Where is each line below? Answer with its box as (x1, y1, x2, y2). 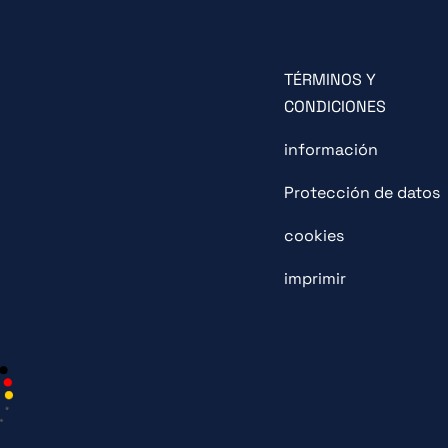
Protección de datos (283, 182, 440, 203)
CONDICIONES (283, 96, 386, 117)
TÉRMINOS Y (283, 69, 376, 90)
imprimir (283, 268, 346, 289)
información (283, 139, 378, 160)
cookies (283, 225, 344, 246)
